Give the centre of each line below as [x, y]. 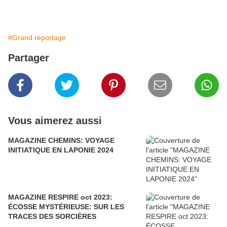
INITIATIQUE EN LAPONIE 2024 [61, 150]
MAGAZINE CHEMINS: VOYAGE [61, 141]
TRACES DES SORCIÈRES [52, 217]
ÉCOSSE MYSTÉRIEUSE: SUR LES [66, 207]
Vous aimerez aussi [55, 121]
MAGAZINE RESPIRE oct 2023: [60, 197]
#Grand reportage [37, 38]
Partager [29, 58]
